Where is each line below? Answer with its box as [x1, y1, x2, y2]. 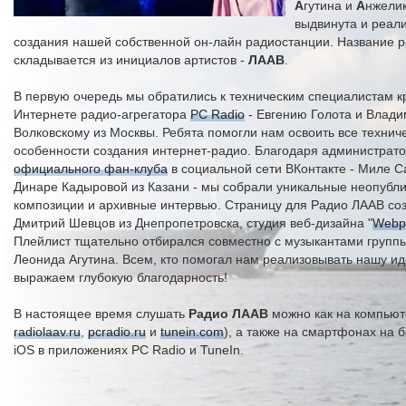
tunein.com [160, 324, 224, 339]
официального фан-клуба [14, 161, 168, 176]
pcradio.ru [88, 324, 146, 339]
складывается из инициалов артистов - [14, 53, 248, 67]
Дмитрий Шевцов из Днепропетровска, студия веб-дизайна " [14, 216, 372, 230]
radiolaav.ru [14, 324, 81, 339]
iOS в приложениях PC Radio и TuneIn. [14, 343, 244, 357]
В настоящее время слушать [14, 306, 188, 321]
